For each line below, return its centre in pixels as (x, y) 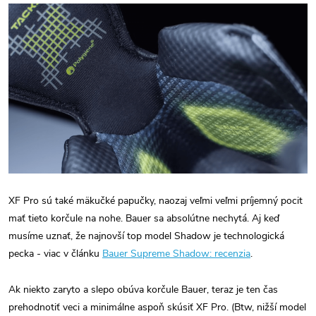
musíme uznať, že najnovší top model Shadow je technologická (146, 236)
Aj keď (264, 219)
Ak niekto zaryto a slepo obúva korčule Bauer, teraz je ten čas (143, 290)
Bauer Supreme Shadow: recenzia (176, 254)
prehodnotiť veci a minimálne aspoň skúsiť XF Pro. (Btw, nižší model (157, 308)
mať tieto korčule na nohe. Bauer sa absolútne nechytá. (129, 219)
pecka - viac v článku (54, 254)
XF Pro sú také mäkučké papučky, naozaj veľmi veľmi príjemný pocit (156, 201)
